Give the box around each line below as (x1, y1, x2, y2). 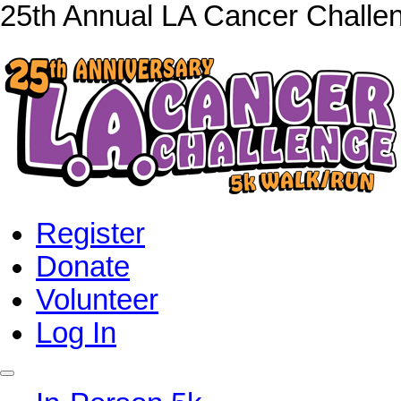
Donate (36, 251, 130, 284)
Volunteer (36, 284, 158, 317)
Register (36, 218, 145, 251)
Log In (36, 317, 116, 350)
